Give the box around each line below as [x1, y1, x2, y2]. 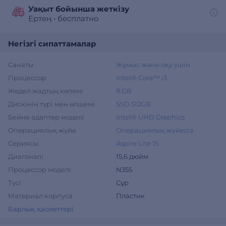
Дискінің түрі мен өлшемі [8, 100, 95, 108]
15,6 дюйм [116, 152, 148, 160]
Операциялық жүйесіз [116, 126, 193, 134]
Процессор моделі [8, 165, 71, 174]
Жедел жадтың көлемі [8, 87, 83, 95]
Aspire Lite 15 [116, 139, 158, 147]
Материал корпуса [8, 192, 73, 200]
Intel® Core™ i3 [116, 74, 167, 82]
